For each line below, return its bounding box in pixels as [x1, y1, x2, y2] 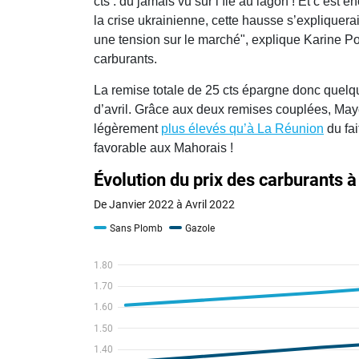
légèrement [94, 122, 161, 136]
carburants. [94, 52, 157, 67]
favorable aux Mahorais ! [94, 141, 233, 155]
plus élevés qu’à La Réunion [161, 122, 324, 136]
